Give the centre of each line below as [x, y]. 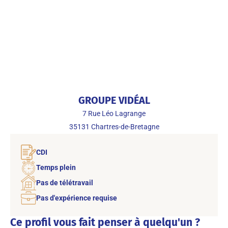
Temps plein [56, 167]
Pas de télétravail [65, 183]
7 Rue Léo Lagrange [114, 113]
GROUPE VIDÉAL [114, 100]
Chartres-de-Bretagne [125, 126]
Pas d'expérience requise [77, 198]
